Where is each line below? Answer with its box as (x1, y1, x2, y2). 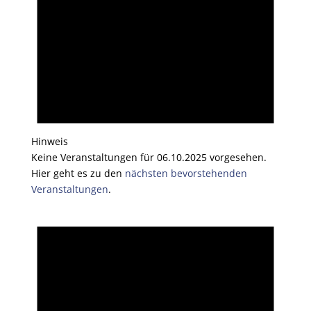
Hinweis (31, 134, 68, 148)
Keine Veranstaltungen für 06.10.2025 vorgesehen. (31, 150, 267, 164)
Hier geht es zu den (31, 166, 125, 180)
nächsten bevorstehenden (124, 166, 247, 180)
